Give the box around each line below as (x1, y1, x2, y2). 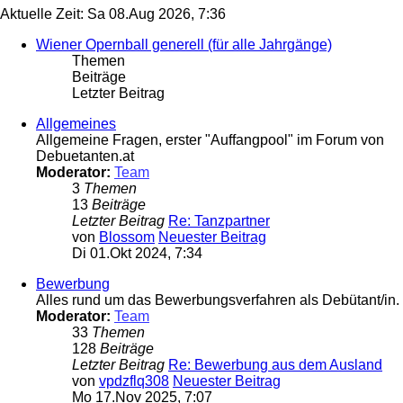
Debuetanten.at (36, 148, 134, 165)
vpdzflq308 (99, 373, 169, 390)
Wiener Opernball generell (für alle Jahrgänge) (36, 37, 332, 53)
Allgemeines (36, 116, 116, 132)
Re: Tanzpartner (168, 213, 270, 229)
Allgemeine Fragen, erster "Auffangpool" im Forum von (36, 132, 384, 148)
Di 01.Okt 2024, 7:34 (72, 246, 202, 262)
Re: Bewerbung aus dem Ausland (168, 357, 382, 373)
